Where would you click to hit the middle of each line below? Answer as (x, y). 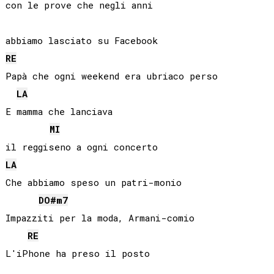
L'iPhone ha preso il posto (77, 254)
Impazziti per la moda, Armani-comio (100, 218)
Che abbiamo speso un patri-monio (93, 183)
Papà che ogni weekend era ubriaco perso (111, 76)
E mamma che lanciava (59, 112)
